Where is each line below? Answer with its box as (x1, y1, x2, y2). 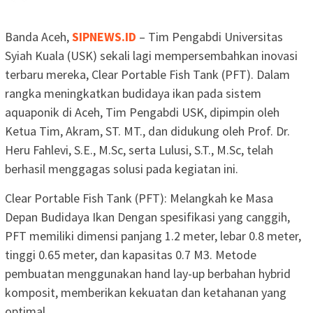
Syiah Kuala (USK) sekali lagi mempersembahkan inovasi (5, 48, 298, 64)
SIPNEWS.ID (72, 29, 136, 45)
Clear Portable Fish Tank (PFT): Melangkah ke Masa (5, 190, 273, 207)
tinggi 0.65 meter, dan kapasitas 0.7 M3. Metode (5, 247, 256, 263)
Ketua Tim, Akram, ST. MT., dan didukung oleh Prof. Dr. (5, 123, 290, 140)
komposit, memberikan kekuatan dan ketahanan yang (5, 284, 286, 301)
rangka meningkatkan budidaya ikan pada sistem (5, 85, 261, 102)
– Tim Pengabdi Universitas (136, 29, 283, 45)
